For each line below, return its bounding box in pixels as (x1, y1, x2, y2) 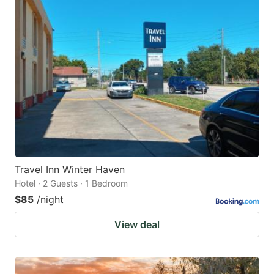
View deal (114, 218, 160, 231)
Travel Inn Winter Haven (15, 163, 125, 176)
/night (37, 193, 64, 206)
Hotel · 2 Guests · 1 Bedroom (15, 177, 128, 188)
